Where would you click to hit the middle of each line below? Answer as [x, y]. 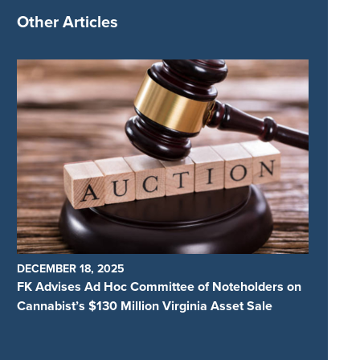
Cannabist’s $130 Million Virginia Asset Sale [145, 306]
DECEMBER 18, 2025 [71, 269]
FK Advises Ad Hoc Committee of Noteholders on [160, 287]
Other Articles [68, 22]
